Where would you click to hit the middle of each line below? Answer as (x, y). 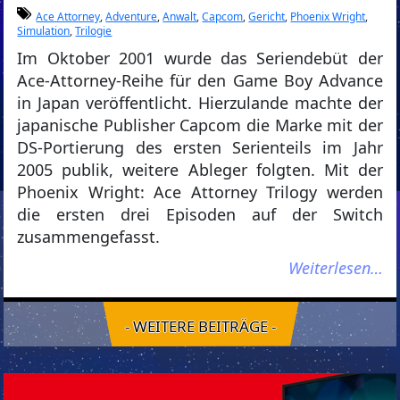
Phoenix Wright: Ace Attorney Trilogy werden (200, 192)
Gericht (267, 17)
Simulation (44, 31)
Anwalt (180, 17)
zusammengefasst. (89, 237)
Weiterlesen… (335, 268)
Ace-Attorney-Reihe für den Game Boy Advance (200, 80)
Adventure (132, 17)
